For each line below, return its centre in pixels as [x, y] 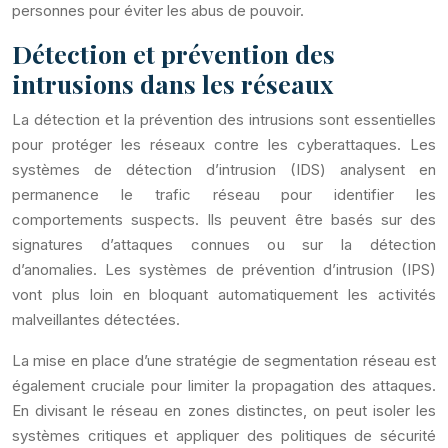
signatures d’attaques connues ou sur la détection [224, 244]
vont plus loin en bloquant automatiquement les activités [224, 294]
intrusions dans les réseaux [172, 83]
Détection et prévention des [173, 53]
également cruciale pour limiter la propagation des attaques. [224, 385]
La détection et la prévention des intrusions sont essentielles [224, 119]
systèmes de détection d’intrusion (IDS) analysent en [224, 169]
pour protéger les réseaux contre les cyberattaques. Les [224, 144]
